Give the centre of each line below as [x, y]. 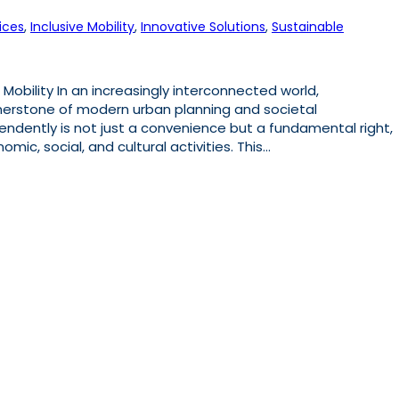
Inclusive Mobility [82, 26]
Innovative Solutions [203, 26]
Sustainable [308, 26]
